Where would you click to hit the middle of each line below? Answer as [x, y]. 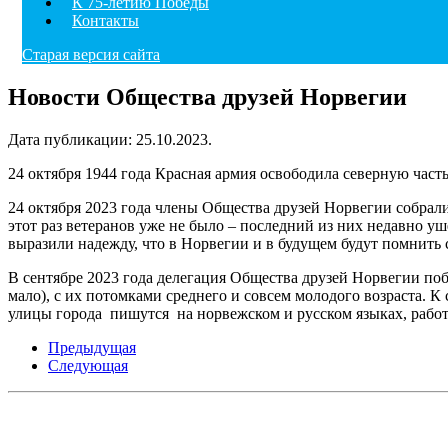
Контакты [105, 20]
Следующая [88, 365]
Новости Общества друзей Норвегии [207, 96]
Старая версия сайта [91, 54]
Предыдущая [92, 347]
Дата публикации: [72, 139]
